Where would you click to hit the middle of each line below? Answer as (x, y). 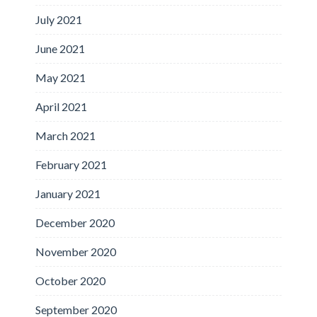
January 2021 (68, 193)
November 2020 (76, 251)
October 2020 (70, 280)
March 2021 (65, 135)
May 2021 (60, 77)
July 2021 (59, 19)
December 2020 (75, 222)
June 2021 (60, 48)
